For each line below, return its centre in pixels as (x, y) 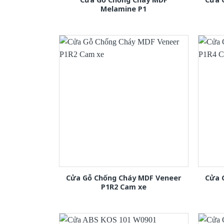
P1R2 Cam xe (123, 187)
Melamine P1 (124, 9)
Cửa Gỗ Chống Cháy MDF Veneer (124, 178)
